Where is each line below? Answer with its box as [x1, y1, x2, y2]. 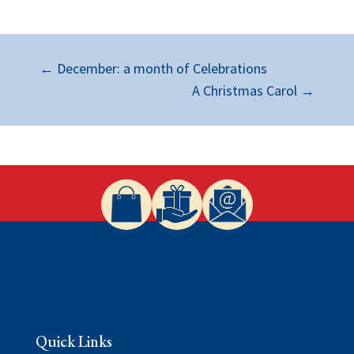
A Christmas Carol [192, 81, 297, 100]
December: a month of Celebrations [57, 58, 267, 77]
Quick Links [35, 330, 112, 352]
